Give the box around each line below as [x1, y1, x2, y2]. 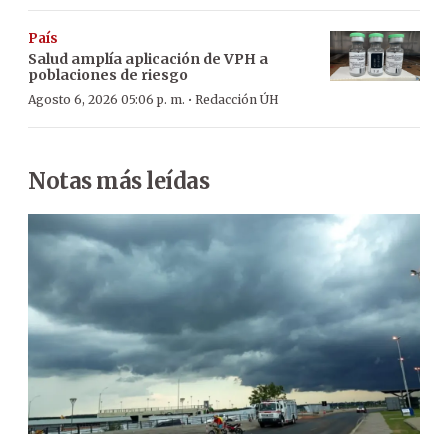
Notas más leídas [28, 166, 209, 195]
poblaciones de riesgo [28, 65, 188, 84]
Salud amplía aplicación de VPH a [28, 49, 268, 68]
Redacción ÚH [195, 91, 279, 107]
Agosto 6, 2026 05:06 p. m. [28, 91, 185, 107]
